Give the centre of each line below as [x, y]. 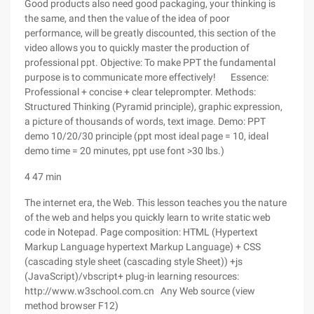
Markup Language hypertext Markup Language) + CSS [143, 247]
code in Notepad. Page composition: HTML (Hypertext [141, 232]
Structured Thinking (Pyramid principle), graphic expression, [153, 107]
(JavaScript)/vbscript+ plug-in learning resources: [132, 276]
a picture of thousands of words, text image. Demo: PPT [145, 121]
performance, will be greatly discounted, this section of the [150, 33]
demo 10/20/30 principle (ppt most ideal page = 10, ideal [146, 136]
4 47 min [43, 177]
